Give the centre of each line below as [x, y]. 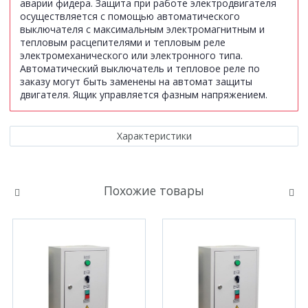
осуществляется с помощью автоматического [130, 16]
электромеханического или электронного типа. [131, 56]
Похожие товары [154, 191]
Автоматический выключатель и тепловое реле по [140, 69]
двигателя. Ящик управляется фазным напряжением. [144, 95]
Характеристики [154, 136]
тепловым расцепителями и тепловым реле [123, 43]
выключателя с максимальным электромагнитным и [142, 30]
